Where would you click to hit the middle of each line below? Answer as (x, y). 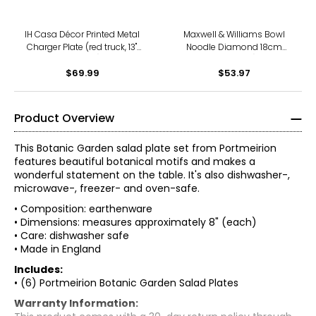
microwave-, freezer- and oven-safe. (107, 188)
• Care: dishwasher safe (72, 236)
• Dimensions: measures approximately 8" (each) (135, 222)
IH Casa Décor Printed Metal (82, 34)
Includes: (38, 269)
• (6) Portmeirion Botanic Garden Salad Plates (126, 283)
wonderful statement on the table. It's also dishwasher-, (152, 175)
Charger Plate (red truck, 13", (82, 47)
